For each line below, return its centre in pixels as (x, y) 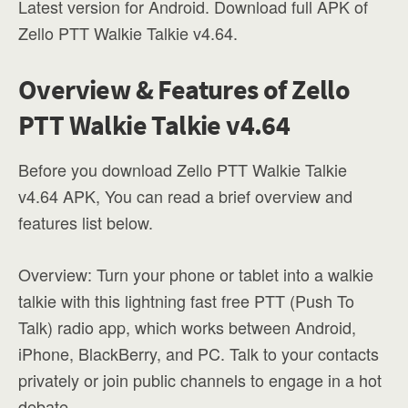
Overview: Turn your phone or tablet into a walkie (196, 274)
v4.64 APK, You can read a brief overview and (185, 196)
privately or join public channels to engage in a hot (200, 380)
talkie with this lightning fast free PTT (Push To (186, 301)
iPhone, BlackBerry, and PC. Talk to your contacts (199, 353)
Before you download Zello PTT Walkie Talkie (183, 169)
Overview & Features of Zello (184, 89)
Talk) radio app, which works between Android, (187, 327)
